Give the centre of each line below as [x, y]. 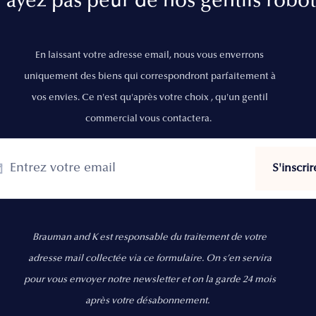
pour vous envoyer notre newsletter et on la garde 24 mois [150, 280]
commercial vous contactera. [150, 120]
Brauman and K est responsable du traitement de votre [150, 238]
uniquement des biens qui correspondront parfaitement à [150, 77]
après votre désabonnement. [148, 302]
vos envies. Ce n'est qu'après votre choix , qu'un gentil [150, 98]
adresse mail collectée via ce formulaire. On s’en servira [150, 259]
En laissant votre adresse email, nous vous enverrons [150, 56]
